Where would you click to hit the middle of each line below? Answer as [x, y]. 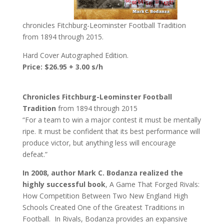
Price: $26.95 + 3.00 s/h [62, 67]
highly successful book [64, 184]
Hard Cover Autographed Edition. [75, 55]
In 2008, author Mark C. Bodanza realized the [102, 173]
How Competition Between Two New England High [105, 196]
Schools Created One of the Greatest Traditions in [103, 207]
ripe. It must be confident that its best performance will [111, 131]
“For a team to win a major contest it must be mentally [111, 120]
